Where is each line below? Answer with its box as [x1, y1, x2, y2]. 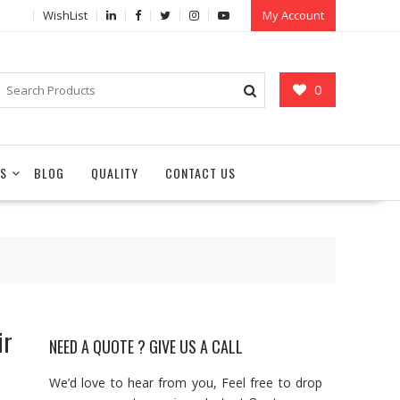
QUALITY [91, 163, 138, 182]
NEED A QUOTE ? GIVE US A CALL [49, 335, 243, 358]
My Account [262, 7, 324, 23]
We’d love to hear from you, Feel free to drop [49, 374, 322, 391]
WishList [43, 7, 87, 23]
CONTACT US [165, 163, 236, 182]
